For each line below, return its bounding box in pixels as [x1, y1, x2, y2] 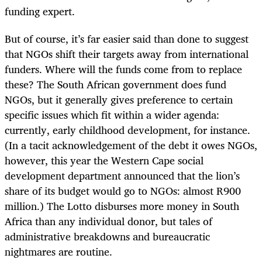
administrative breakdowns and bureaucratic [5, 227, 210, 245]
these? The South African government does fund [5, 75, 226, 93]
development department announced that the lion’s [5, 166, 240, 184]
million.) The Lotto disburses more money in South [5, 196, 239, 215]
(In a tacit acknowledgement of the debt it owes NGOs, [5, 136, 257, 154]
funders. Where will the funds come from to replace [5, 60, 242, 78]
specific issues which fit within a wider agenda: [5, 105, 219, 123]
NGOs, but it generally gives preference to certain [5, 90, 233, 108]
